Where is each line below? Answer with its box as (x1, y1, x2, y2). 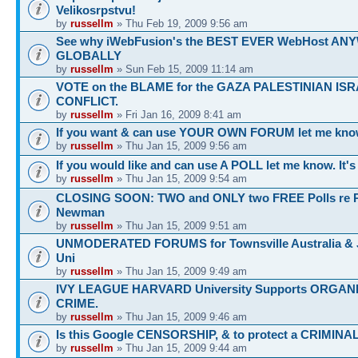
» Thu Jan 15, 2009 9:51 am (113, 220, 247, 232)
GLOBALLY (56, 49, 121, 62)
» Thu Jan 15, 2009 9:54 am (113, 173, 247, 185)
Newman (56, 205, 105, 219)
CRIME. (56, 296, 98, 310)
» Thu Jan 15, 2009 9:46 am (113, 311, 247, 323)
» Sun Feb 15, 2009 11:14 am (113, 63, 253, 75)
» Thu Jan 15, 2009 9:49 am (113, 265, 247, 277)
